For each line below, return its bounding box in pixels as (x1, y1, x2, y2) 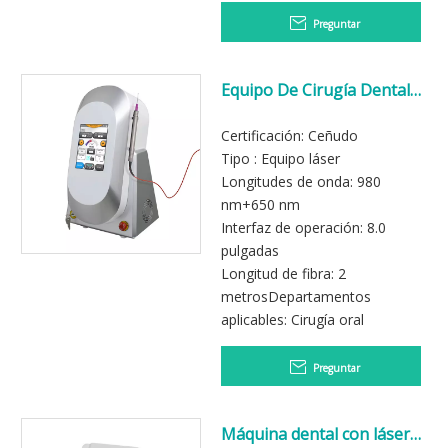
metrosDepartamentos (221, 287, 371, 306)
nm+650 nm (221, 195, 300, 214)
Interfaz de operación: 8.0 (221, 218, 386, 237)
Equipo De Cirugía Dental (221, 79, 410, 101)
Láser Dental (221, 101, 317, 123)
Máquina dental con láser (221, 423, 410, 445)
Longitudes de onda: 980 (221, 172, 381, 191)
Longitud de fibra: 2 (221, 264, 346, 283)
